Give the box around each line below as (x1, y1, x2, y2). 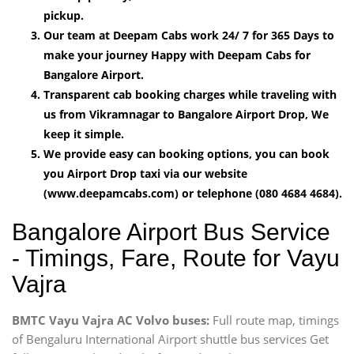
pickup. (43, 7, 84, 23)
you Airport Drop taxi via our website (43, 165, 247, 181)
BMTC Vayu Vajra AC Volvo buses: (12, 311, 209, 328)
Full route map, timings (209, 311, 339, 328)
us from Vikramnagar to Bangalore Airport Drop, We (43, 106, 329, 122)
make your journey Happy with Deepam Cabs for (43, 47, 311, 62)
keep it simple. (43, 126, 124, 141)
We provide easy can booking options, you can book (43, 145, 330, 161)
